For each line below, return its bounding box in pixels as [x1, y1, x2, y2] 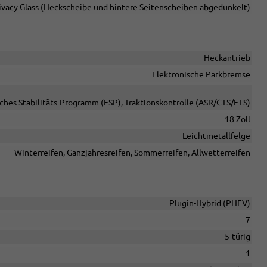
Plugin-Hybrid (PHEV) [169, 198, 250, 209]
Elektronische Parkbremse [152, 70, 250, 80]
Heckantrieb [204, 53, 250, 63]
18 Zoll [225, 114, 250, 125]
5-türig [225, 232, 250, 242]
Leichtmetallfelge [182, 131, 250, 141]
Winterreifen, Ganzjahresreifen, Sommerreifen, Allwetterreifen [14, 148, 250, 158]
